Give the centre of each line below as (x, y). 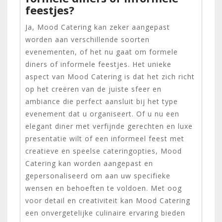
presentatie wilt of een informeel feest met (105, 138)
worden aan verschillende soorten (87, 39)
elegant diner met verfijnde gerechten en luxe (109, 126)
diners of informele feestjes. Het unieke (98, 64)
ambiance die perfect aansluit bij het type (102, 101)
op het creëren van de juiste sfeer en (93, 89)
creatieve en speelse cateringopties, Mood (104, 151)
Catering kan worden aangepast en (89, 163)
